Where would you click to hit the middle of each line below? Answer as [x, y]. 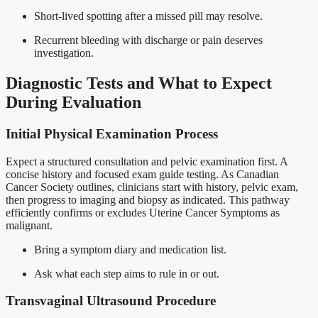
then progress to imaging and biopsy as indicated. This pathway [148, 199]
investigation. [64, 53]
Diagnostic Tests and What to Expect [139, 83]
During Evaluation [73, 102]
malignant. [29, 225]
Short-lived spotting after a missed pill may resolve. [148, 16]
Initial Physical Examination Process [112, 133]
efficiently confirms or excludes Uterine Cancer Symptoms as [143, 212]
